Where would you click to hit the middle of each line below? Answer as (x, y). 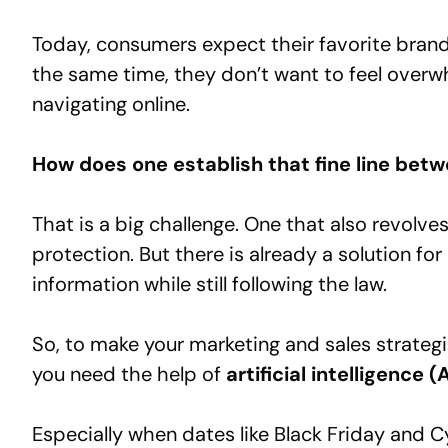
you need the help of (129, 373)
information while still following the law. (209, 283)
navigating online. (111, 103)
